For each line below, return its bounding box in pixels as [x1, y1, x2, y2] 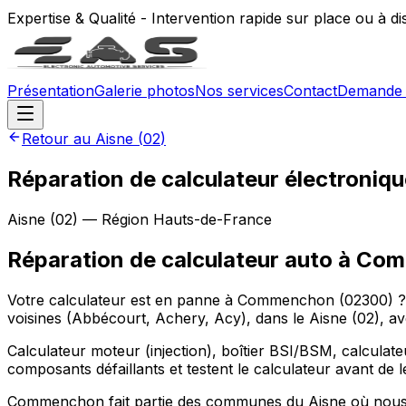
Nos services [195, 82, 284, 100]
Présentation [7, 82, 94, 100]
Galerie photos [94, 82, 195, 100]
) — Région [72, 209, 153, 228]
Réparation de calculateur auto [7, 246, 333, 273]
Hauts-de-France [153, 209, 272, 228]
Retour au [22, 130, 95, 148]
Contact [284, 82, 337, 100]
